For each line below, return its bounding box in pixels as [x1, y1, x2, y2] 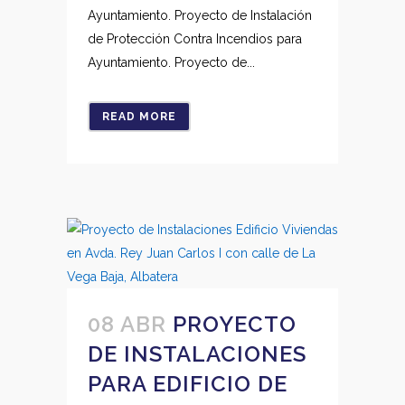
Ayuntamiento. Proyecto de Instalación [88, 8, 312, 23]
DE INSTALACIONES [88, 341, 306, 367]
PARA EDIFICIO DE [88, 371, 287, 397]
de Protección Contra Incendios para [88, 32, 302, 46]
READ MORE [102, 110, 176, 123]
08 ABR [88, 311, 166, 337]
